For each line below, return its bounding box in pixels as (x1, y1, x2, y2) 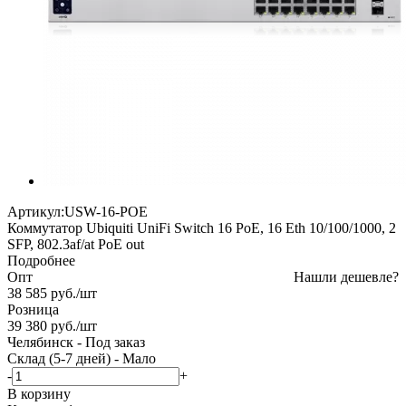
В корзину (7, 385, 71, 401)
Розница (7, 301, 59, 317)
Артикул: (7, 203, 64, 219)
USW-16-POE (64, 203, 148, 219)
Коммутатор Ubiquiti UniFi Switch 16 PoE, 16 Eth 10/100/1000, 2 (7, 219, 396, 236)
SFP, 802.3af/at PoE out (7, 236, 144, 252)
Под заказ (85, 333, 145, 350)
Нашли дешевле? (294, 268, 399, 285)
